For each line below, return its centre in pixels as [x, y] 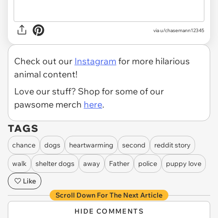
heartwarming [91, 145]
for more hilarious [153, 61]
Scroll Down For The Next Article [109, 195]
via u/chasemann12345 [179, 30]
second [134, 145]
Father [119, 163]
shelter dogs [55, 163]
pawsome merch [49, 105]
